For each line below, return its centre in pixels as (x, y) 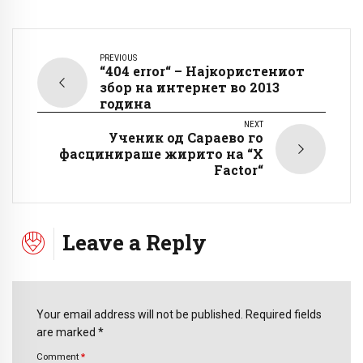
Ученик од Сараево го (186, 137)
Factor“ (239, 169)
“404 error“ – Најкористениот (202, 70)
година (126, 103)
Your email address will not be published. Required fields (179, 314)
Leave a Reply (135, 241)
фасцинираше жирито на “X (161, 153)
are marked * (70, 332)
